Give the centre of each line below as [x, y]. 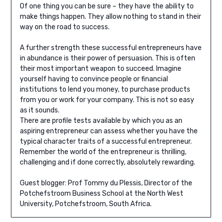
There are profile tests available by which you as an [101, 120]
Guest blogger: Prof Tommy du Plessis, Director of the [106, 183]
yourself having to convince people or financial [94, 79]
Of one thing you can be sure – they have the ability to [107, 6]
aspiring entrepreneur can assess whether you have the [109, 131]
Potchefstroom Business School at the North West [101, 193]
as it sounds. [39, 110]
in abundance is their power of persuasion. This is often [107, 58]
